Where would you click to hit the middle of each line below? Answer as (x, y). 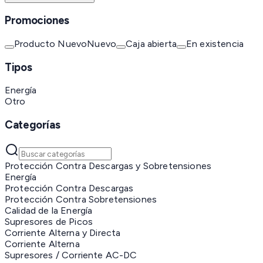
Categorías (33, 125)
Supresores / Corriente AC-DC (71, 255)
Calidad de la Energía (49, 210)
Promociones (37, 21)
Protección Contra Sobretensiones (81, 199)
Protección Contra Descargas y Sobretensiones (108, 166)
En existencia (215, 44)
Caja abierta (151, 44)
